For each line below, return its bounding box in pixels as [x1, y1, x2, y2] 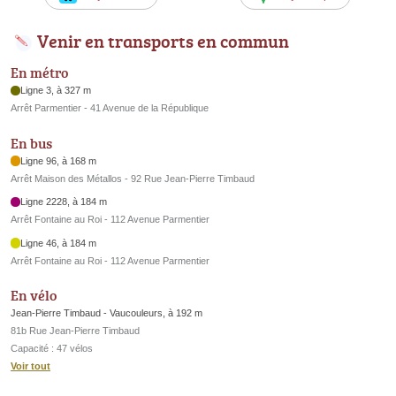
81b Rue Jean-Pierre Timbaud [11, 325, 140, 337]
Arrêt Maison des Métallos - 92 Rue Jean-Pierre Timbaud [11, 172, 255, 184]
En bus [11, 133, 52, 153]
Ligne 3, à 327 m [20, 85, 92, 96]
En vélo [11, 286, 57, 306]
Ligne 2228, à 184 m [20, 196, 108, 208]
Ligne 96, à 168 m [20, 155, 97, 166]
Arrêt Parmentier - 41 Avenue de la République [11, 103, 209, 114]
